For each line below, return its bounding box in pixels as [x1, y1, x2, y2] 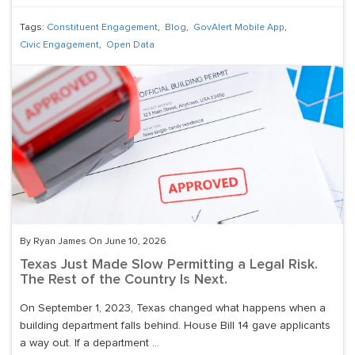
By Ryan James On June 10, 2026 [20, 237, 166, 247]
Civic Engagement [20, 40, 99, 51]
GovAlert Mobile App [193, 23, 284, 33]
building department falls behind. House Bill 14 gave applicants [20, 320, 330, 332]
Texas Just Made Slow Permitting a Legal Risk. [20, 258, 318, 273]
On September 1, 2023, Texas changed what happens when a [20, 303, 326, 315]
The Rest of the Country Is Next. [20, 273, 227, 288]
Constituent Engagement [47, 23, 158, 33]
